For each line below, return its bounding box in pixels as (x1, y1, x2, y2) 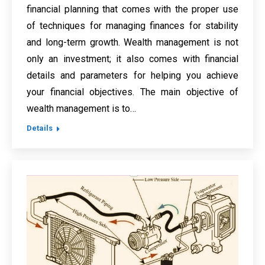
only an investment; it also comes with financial (27, 53, 238, 65)
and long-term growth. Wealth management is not (27, 37, 238, 49)
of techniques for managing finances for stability (27, 20, 238, 32)
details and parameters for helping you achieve (27, 70, 238, 82)
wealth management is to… (27, 103, 136, 115)
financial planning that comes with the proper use (27, 4, 238, 15)
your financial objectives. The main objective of (27, 86, 238, 98)
